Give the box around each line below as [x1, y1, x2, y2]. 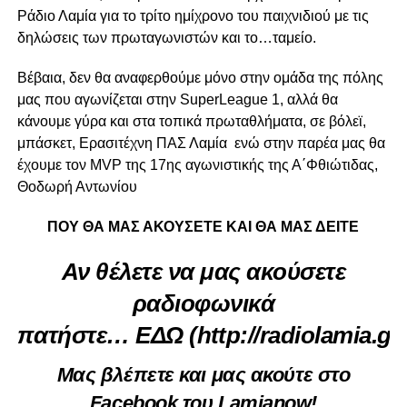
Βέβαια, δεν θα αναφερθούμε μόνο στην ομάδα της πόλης [16, 70, 383, 86]
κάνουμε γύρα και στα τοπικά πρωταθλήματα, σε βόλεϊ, [16, 114, 366, 130]
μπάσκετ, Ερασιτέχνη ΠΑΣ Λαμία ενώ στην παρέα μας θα [16, 135, 385, 152]
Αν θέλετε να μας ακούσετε [61, 259, 346, 285]
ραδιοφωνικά [132, 291, 275, 317]
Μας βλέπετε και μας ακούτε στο [56, 363, 351, 387]
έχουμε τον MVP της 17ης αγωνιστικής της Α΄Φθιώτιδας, [16, 157, 378, 174]
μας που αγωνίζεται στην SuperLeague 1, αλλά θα [16, 92, 338, 108]
